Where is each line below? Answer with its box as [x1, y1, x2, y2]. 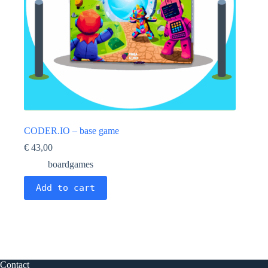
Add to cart [36, 182, 95, 194]
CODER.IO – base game [24, 126, 119, 136]
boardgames [48, 159, 93, 170]
